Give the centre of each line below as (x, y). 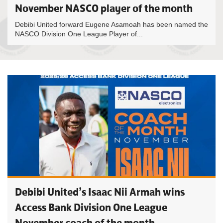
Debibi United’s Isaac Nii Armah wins (100, 192)
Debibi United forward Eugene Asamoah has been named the (111, 24)
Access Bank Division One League (91, 207)
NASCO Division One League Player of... (79, 34)
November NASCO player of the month (104, 8)
